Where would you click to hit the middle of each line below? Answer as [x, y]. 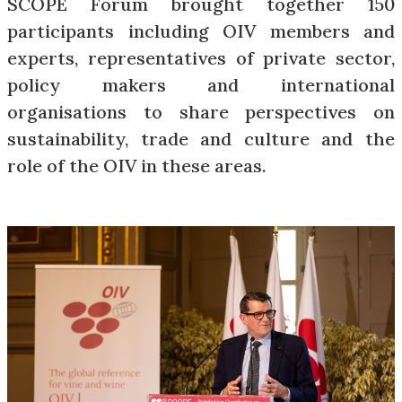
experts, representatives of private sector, [201, 58]
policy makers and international [201, 85]
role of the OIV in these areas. [137, 166]
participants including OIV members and [201, 31]
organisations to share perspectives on [201, 112]
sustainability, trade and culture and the [201, 139]
